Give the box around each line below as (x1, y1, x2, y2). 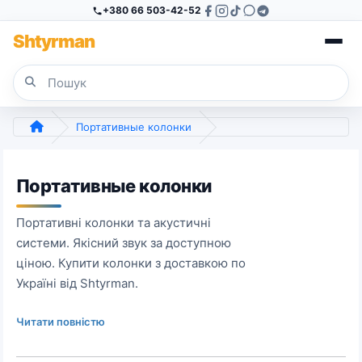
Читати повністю (16, 315, 105, 328)
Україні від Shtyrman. (16, 276, 138, 291)
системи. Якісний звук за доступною (16, 235, 231, 250)
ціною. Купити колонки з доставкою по (16, 255, 246, 271)
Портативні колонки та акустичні (16, 215, 211, 230)
